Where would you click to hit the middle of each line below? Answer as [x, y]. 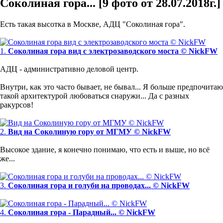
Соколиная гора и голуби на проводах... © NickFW [99, 185]
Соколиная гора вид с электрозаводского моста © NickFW [113, 51]
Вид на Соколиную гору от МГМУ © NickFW [89, 131]
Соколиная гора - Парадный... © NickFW [82, 212]
